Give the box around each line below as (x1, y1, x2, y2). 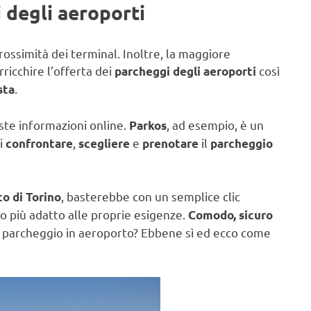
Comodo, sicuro (188, 208, 273, 223)
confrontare (6, 135, 73, 151)
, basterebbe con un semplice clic (61, 189, 240, 204)
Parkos (129, 117, 167, 133)
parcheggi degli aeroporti (115, 64, 256, 79)
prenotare (142, 135, 199, 151)
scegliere (78, 135, 130, 151)
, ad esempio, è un (167, 117, 264, 132)
